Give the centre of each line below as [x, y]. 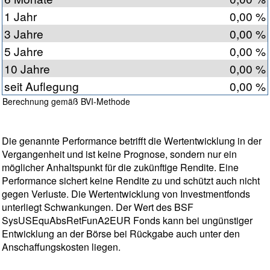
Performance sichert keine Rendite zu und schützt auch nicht [131, 181]
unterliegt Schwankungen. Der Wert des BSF [98, 207]
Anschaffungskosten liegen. [61, 247]
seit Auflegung [42, 86]
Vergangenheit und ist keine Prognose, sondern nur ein [119, 154]
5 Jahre [24, 51]
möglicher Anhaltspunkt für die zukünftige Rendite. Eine [120, 168]
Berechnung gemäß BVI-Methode [66, 102]
